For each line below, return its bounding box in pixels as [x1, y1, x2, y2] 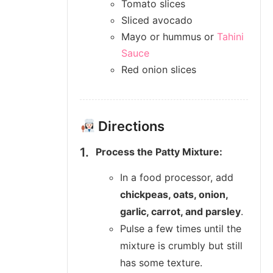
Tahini [217, 30, 244, 43]
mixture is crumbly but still [120, 239, 243, 252]
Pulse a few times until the [120, 222, 241, 235]
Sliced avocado [121, 13, 193, 26]
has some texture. [120, 257, 202, 269]
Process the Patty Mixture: [96, 145, 222, 158]
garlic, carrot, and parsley [120, 205, 241, 218]
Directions [95, 118, 165, 134]
